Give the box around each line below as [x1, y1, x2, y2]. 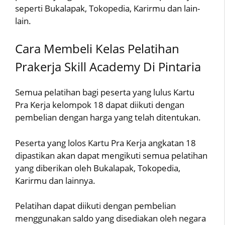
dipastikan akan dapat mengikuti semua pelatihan [15, 149, 207, 161]
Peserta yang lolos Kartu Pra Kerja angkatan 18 [15, 137, 196, 149]
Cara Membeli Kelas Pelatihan [15, 40, 179, 57]
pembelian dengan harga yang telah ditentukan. [15, 111, 201, 123]
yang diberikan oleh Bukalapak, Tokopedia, [15, 162, 180, 174]
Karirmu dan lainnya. [15, 174, 95, 186]
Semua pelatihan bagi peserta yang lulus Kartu [15, 86, 194, 98]
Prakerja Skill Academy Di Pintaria [15, 58, 201, 75]
